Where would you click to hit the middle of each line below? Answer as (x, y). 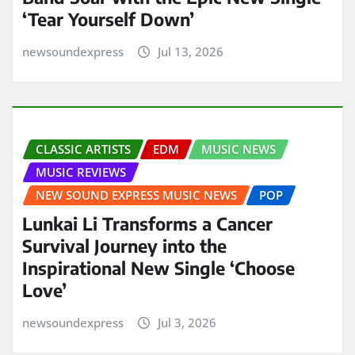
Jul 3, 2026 (187, 323)
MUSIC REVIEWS (81, 172)
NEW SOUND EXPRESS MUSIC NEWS (136, 195)
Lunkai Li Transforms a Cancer (147, 224)
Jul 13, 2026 (190, 52)
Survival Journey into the (124, 246)
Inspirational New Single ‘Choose (158, 268)
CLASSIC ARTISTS (83, 149)
